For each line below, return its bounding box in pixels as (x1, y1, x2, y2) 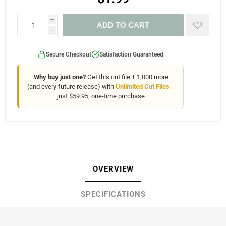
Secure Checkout (45, 51, 91, 58)
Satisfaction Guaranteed (99, 51, 163, 58)
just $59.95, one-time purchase (57, 92, 145, 100)
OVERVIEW (92, 164, 134, 174)
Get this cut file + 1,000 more (85, 73, 168, 81)
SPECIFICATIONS (80, 190, 146, 199)
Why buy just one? (33, 73, 86, 81)
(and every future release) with (27, 83, 116, 90)
